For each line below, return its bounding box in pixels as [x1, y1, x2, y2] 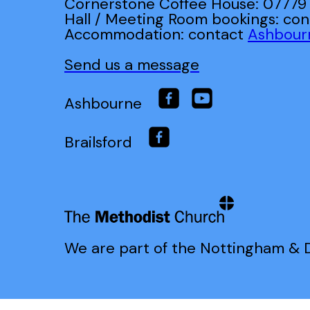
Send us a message [64, 55, 199, 75]
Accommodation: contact [64, 24, 248, 45]
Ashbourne [64, 93, 158, 114]
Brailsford [64, 132, 149, 153]
